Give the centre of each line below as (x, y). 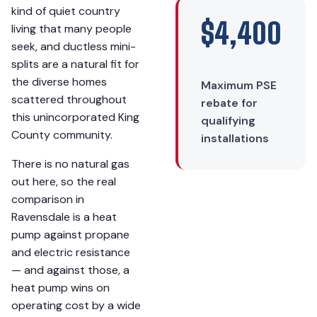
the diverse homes (59, 82)
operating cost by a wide (76, 305)
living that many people (71, 29)
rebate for (229, 103)
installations (235, 138)
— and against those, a (70, 270)
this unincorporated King (75, 117)
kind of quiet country (66, 11)
